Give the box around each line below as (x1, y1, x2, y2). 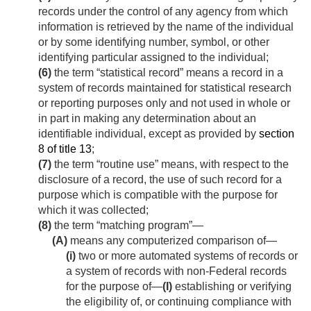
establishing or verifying (172, 280, 292, 293)
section (259, 128, 294, 140)
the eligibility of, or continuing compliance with (66, 296, 292, 308)
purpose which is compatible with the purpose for (38, 189, 278, 201)
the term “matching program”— (51, 219, 203, 232)
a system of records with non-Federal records (66, 265, 287, 278)
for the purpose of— (66, 280, 162, 293)
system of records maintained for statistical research (38, 82, 292, 94)
